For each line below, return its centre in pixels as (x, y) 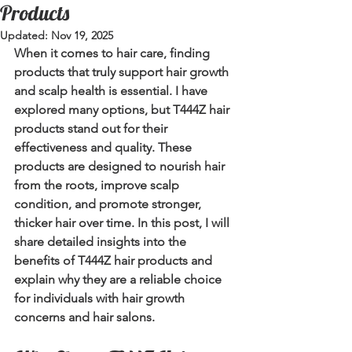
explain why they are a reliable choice (119, 280)
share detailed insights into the (102, 242)
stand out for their (117, 129)
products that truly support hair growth (123, 72)
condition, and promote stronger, (109, 204)
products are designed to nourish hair (121, 167)
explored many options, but (93, 110)
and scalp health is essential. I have (112, 91)
